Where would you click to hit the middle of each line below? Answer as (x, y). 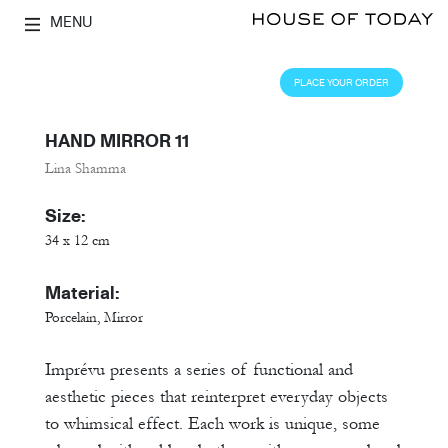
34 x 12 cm (77, 241)
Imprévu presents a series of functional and (199, 370)
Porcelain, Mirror (94, 318)
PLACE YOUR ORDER (341, 83)
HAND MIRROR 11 (117, 141)
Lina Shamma (85, 168)
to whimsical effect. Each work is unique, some (212, 424)
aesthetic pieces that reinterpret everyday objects (216, 397)
